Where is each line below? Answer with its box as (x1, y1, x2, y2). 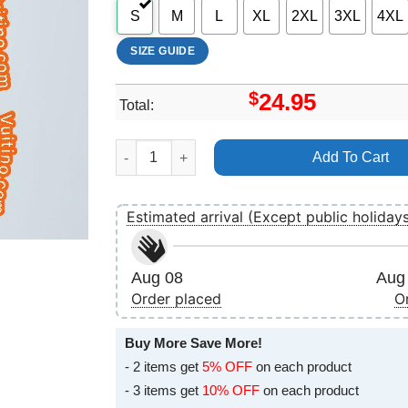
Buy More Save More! (125, 335, 262, 352)
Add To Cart (311, 149, 389, 166)
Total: (119, 97, 158, 114)
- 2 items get (125, 359, 202, 375)
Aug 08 (131, 269, 183, 288)
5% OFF (202, 359, 252, 375)
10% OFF (202, 382, 260, 399)
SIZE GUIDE (130, 44, 195, 57)
